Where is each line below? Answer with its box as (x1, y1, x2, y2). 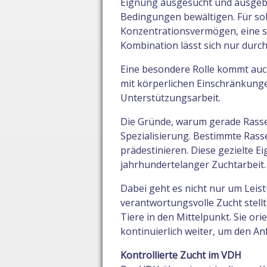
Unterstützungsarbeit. (120, 91, 221, 105)
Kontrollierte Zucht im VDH (120, 249, 241, 262)
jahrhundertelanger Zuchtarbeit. (120, 158, 266, 172)
